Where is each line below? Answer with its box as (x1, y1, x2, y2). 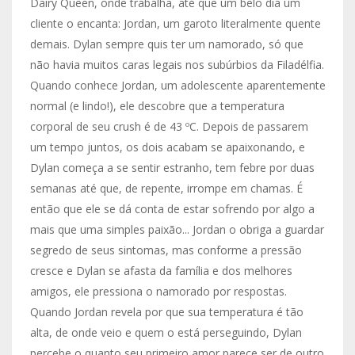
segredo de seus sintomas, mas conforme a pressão (29, 242, 302, 258)
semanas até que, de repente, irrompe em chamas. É (29, 181, 303, 196)
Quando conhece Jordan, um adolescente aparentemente (29, 78, 326, 93)
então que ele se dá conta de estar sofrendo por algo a (29, 201, 315, 216)
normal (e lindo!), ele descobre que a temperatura (29, 98, 284, 113)
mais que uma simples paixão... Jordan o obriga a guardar (29, 222, 324, 237)
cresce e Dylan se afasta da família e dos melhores (29, 263, 292, 278)
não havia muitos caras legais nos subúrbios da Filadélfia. (29, 57, 324, 72)
